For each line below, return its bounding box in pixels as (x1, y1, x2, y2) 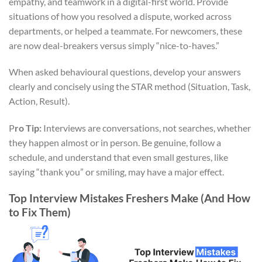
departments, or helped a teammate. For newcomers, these (9, 25, 242, 36)
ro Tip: (15, 122, 42, 134)
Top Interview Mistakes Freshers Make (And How (9, 191, 250, 205)
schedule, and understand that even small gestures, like (9, 151, 228, 163)
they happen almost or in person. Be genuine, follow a (9, 137, 221, 149)
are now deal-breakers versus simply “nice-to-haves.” (9, 39, 219, 51)
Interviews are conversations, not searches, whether (42, 122, 251, 134)
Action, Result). (9, 95, 70, 107)
